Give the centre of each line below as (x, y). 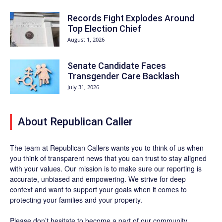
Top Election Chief (104, 28)
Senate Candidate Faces (117, 65)
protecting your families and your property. (76, 199)
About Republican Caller (75, 121)
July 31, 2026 (83, 87)
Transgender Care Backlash (123, 76)
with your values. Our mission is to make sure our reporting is (106, 168)
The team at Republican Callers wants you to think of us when (107, 147)
